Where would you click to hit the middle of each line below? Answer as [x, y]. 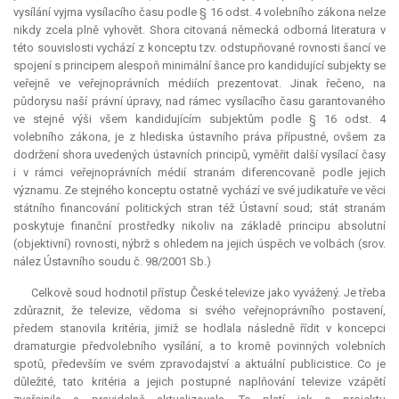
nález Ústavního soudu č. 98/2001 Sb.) [112, 262]
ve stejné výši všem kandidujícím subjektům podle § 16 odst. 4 [199, 119]
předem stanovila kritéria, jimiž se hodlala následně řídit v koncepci [199, 329]
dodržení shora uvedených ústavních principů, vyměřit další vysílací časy [199, 155]
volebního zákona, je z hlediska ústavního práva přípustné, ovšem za [199, 137]
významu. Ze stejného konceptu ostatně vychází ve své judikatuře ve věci [199, 191]
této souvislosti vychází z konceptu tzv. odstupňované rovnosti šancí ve [199, 48]
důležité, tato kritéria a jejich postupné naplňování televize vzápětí [199, 382]
